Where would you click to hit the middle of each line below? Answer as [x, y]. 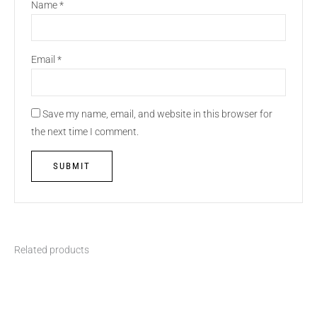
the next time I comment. [85, 132]
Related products [52, 250]
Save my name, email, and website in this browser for [157, 114]
